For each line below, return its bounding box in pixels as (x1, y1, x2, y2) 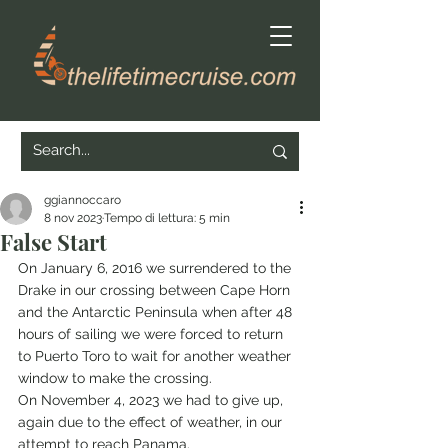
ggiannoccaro (44, 193, 121, 207)
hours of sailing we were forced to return (18, 326, 287, 342)
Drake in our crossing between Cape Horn (18, 282, 294, 298)
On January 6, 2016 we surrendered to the (18, 260, 295, 276)
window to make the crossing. (18, 370, 212, 386)
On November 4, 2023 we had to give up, (18, 392, 287, 408)
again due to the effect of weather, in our (18, 414, 286, 430)
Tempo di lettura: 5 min (104, 211, 230, 225)
